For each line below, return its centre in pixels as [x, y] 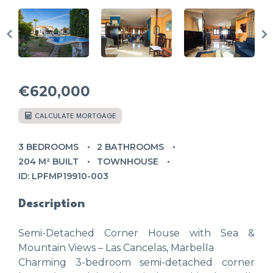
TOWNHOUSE [128, 161]
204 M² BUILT [48, 161]
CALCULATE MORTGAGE [75, 116]
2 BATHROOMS [130, 147]
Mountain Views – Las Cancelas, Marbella [116, 247]
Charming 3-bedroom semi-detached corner [136, 262]
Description [51, 204]
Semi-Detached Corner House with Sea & [136, 233]
